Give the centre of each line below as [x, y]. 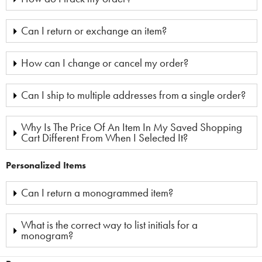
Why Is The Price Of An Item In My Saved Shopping [132, 128]
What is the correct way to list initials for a [109, 225]
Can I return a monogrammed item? [97, 193]
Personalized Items [46, 166]
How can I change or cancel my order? [105, 63]
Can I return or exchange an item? [94, 31]
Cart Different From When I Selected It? [104, 138]
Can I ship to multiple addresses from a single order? [133, 96]
